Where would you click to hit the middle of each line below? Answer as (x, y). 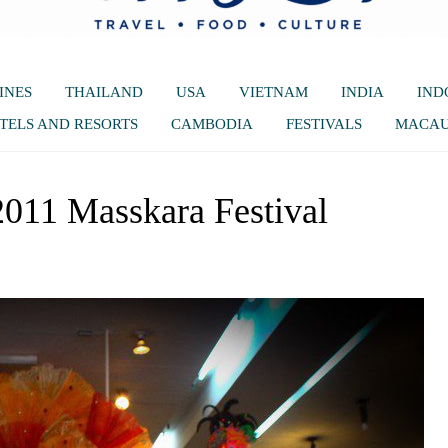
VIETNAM (273, 92)
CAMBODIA (211, 124)
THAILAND (103, 92)
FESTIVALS (323, 124)
